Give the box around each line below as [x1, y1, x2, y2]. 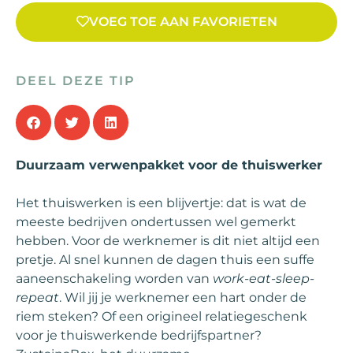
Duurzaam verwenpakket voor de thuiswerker [16, 158, 322, 173]
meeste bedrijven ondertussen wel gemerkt [16, 214, 296, 229]
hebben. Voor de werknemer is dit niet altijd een [16, 233, 320, 248]
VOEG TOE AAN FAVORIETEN [88, 14, 277, 29]
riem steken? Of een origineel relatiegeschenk [16, 309, 307, 324]
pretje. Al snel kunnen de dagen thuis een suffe [16, 252, 314, 267]
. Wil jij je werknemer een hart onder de [59, 290, 307, 305]
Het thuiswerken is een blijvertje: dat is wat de [16, 195, 307, 210]
